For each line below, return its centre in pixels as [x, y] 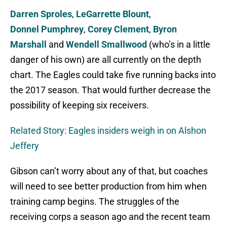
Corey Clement [118, 29]
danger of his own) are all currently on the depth [106, 60]
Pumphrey [62, 29]
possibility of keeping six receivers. [80, 105]
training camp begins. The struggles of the [95, 202]
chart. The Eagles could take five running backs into [113, 75]
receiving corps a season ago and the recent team [110, 217]
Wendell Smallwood [106, 45]
